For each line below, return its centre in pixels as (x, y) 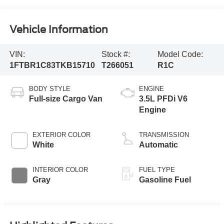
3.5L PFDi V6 (163, 99)
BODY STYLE (49, 89)
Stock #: (115, 54)
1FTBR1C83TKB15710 (52, 65)
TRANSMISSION (164, 135)
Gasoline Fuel (165, 180)
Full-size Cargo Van (65, 99)
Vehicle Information (58, 29)
